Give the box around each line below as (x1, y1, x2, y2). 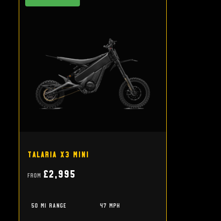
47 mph (100, 201, 120, 210)
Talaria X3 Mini (27, 148, 89, 160)
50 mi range (31, 201, 66, 210)
